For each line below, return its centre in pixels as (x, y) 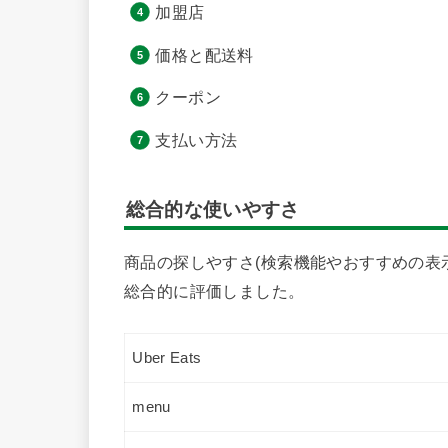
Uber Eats (167, 357)
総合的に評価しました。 (214, 291)
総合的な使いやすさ (212, 209)
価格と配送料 (204, 54)
